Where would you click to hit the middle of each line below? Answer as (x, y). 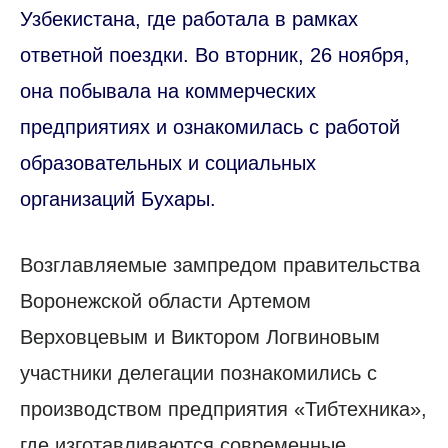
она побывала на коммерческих (168, 90)
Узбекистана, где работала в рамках (189, 18)
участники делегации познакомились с (198, 372)
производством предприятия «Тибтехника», (223, 408)
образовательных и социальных (168, 162)
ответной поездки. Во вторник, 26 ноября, (215, 54)
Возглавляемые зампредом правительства (220, 264)
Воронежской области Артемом (165, 300)
